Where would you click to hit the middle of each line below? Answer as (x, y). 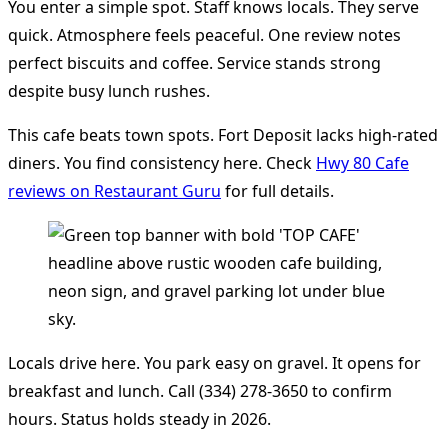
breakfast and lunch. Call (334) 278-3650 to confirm (200, 391)
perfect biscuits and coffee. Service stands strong (194, 63)
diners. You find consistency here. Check (162, 163)
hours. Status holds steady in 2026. (139, 419)
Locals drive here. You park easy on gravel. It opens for (214, 363)
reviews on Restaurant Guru (114, 191)
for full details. (277, 191)
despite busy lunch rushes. (109, 91)
